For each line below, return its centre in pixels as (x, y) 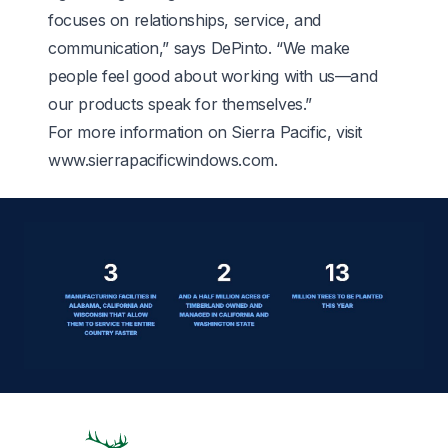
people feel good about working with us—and (213, 75)
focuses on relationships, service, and (184, 19)
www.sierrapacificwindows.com (161, 159)
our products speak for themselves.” (180, 103)
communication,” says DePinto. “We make (199, 47)
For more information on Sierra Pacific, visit (205, 131)
